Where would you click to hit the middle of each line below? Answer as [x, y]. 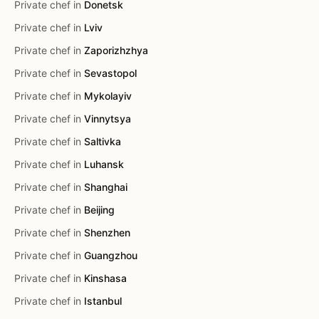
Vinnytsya [108, 119]
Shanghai [106, 187]
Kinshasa [105, 278]
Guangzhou [111, 255]
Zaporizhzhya [116, 50]
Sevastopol [110, 73]
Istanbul [103, 301]
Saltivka [103, 141]
